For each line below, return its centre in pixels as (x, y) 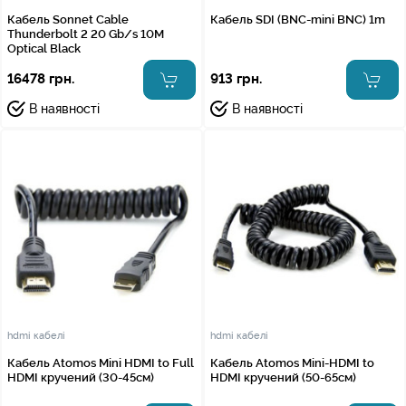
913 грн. (236, 79)
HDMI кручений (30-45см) (81, 377)
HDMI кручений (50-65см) (283, 377)
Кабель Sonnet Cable (68, 19)
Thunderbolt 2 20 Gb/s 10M (86, 34)
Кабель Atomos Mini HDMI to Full (101, 362)
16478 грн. (41, 79)
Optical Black (44, 48)
